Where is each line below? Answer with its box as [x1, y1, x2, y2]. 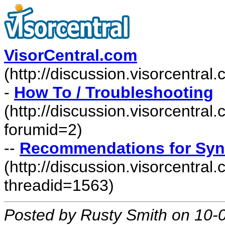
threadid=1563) [4, 176, 114, 194]
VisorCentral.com [4, 46, 137, 64]
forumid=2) [4, 121, 82, 139]
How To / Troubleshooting [14, 83, 213, 101]
